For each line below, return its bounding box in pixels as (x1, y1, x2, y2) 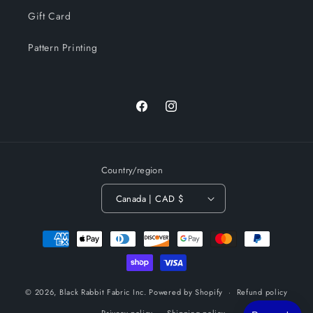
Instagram (163, 106, 208, 121)
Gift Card (28, 9, 71, 24)
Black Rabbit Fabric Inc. (59, 286, 147, 298)
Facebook (134, 106, 178, 121)
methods (24, 243, 66, 259)
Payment (24, 224, 65, 240)
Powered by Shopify (149, 286, 223, 298)
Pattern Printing (28, 41, 98, 55)
